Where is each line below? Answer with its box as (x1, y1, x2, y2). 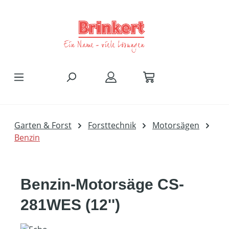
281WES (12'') (20, 196, 120, 213)
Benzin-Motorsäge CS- (20, 176, 184, 193)
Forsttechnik (88, 120, 136, 131)
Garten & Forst (14, 120, 72, 131)
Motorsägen (152, 120, 199, 131)
